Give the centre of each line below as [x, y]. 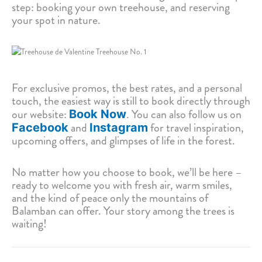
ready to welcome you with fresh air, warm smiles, [122, 185]
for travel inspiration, [196, 128]
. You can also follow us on [184, 115]
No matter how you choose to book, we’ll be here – [127, 173]
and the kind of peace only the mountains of [110, 198]
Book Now [98, 114]
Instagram [119, 128]
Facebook [40, 128]
